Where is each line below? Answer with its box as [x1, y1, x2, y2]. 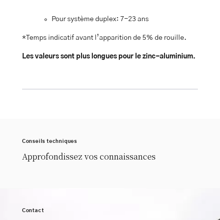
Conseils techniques [22, 139, 77, 144]
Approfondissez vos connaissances [22, 151, 156, 163]
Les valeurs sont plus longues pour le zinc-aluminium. [22, 53, 195, 60]
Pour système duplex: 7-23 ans [51, 15, 149, 23]
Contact [22, 208, 44, 214]
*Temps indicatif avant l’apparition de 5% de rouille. [22, 34, 187, 41]
